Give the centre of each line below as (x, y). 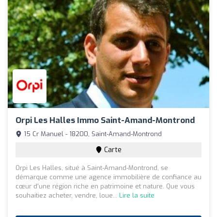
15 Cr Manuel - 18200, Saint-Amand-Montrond (92, 134)
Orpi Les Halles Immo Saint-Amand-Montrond (105, 121)
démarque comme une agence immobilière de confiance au (108, 177)
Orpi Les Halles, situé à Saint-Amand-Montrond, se (92, 168)
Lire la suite (137, 196)
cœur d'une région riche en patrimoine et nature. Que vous (105, 186)
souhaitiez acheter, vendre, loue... (67, 196)
